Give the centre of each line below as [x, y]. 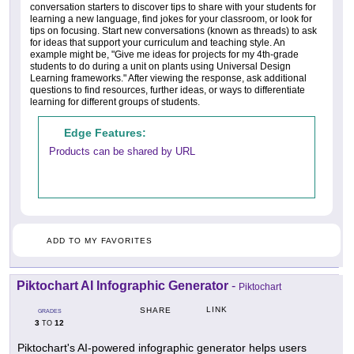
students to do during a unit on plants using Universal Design [160, 66]
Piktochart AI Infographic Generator [122, 285]
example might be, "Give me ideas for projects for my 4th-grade [164, 54]
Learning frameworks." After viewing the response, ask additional [168, 78]
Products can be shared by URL [122, 151]
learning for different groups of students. [115, 102]
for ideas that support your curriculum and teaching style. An [158, 42]
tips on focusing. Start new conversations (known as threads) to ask [173, 30]
